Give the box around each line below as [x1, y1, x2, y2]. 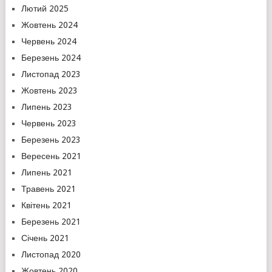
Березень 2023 [21, 135, 81, 144]
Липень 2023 [21, 102, 72, 112]
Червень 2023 [21, 118, 76, 128]
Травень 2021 [21, 184, 76, 194]
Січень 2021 [21, 233, 69, 243]
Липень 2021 [21, 168, 72, 177]
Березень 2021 [21, 217, 81, 226]
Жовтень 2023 [21, 86, 78, 95]
